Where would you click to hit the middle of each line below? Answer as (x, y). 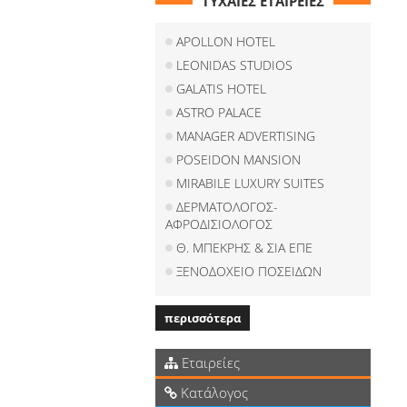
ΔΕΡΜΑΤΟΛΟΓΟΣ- (228, 207)
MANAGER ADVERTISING (246, 136)
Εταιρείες (209, 362)
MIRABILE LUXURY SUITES (251, 183)
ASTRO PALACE (219, 112)
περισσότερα (203, 318)
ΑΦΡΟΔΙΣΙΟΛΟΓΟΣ (219, 224)
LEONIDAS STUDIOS (235, 65)
